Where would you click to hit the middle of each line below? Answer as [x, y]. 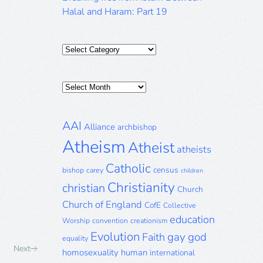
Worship [76, 221]
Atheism [94, 147]
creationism [149, 221]
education [192, 220]
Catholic [128, 169]
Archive [77, 100]
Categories [84, 49]
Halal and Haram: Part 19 [115, 12]
